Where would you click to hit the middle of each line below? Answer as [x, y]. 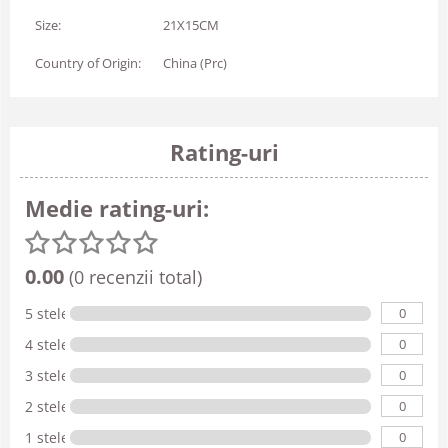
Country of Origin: [88, 63]
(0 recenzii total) [133, 277]
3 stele [47, 375]
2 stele [47, 406]
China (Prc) [195, 63]
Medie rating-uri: [117, 208]
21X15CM [191, 25]
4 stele [47, 344]
